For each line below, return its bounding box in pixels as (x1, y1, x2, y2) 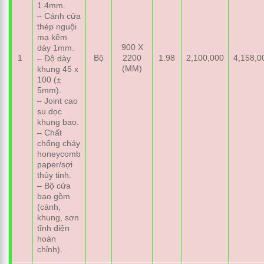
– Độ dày (37, 53, 71, 63)
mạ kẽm (37, 32, 68, 42)
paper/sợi (37, 159, 73, 169)
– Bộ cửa (37, 180, 71, 190)
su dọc (37, 106, 62, 116)
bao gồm (37, 191, 71, 201)
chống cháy (37, 138, 81, 148)
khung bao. (37, 117, 80, 127)
